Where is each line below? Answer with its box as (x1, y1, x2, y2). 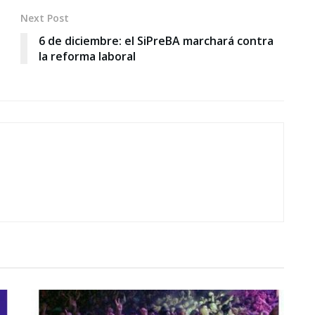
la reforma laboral (39, 49, 136, 65)
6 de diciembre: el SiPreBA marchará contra (39, 33, 274, 49)
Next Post (20, 11, 69, 25)
